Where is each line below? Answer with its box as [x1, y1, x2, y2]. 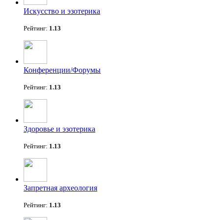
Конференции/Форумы [24, 66, 101, 75]
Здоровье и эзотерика [24, 125, 95, 134]
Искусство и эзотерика [24, 7, 100, 16]
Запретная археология [24, 184, 97, 192]
